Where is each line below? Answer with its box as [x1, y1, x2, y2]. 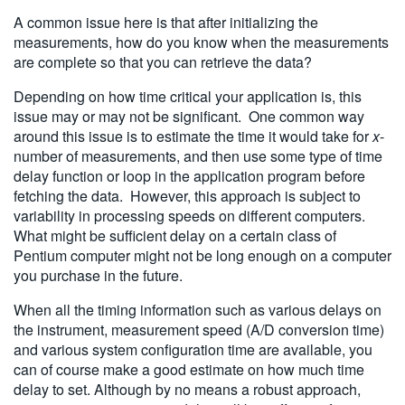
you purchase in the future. [14, 264, 183, 286]
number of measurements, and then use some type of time [14, 145, 382, 166]
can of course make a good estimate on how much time [14, 358, 364, 380]
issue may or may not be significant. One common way [14, 105, 364, 127]
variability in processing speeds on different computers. [14, 204, 369, 226]
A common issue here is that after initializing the [14, 11, 318, 33]
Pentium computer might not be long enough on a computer [14, 244, 391, 266]
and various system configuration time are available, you [14, 338, 372, 360]
